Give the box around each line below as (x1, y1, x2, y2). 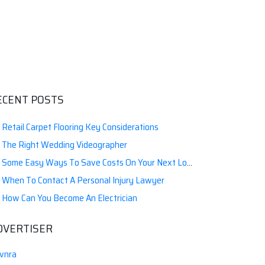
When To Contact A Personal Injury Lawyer (2, 173, 164, 188)
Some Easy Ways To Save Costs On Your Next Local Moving (2, 155, 187, 170)
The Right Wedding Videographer (2, 137, 127, 152)
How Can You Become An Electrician (2, 190, 137, 205)
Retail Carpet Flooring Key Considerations (2, 119, 159, 134)
